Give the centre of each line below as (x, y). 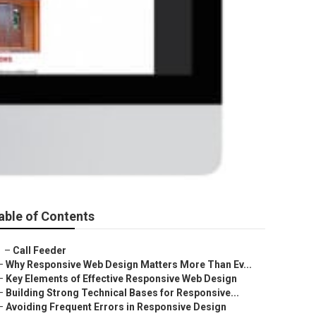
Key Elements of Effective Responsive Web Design (121, 279)
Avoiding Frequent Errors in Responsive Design (116, 307)
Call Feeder (39, 250)
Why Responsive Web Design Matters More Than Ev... (129, 265)
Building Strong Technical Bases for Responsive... (122, 293)
